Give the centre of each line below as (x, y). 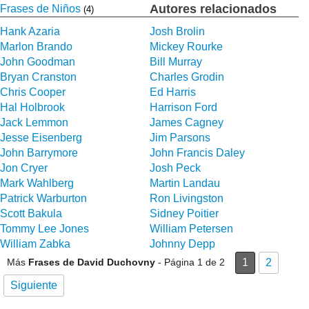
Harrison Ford (183, 107)
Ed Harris (172, 92)
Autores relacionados (213, 9)
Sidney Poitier (184, 213)
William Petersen (191, 228)
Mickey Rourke (186, 46)
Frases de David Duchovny (92, 262)
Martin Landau (185, 183)
